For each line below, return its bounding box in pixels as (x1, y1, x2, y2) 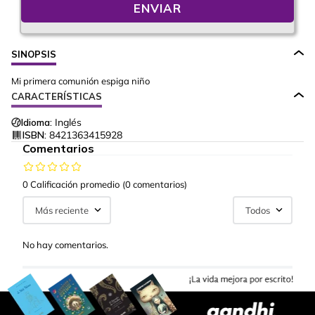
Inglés (55, 116, 82, 129)
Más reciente (35, 205, 89, 216)
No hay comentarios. (22, 239, 108, 250)
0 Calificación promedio (22, 179, 120, 190)
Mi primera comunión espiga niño (11, 75, 150, 86)
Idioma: (21, 116, 52, 129)
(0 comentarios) (122, 179, 187, 190)
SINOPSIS (11, 49, 56, 60)
